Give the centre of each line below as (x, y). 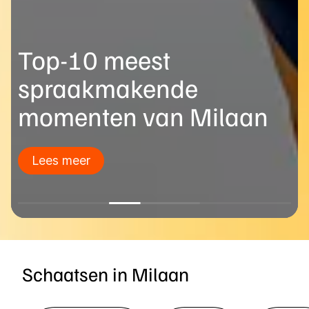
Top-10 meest (94, 59)
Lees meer (61, 160)
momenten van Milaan (143, 116)
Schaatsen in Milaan (106, 273)
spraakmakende (108, 87)
